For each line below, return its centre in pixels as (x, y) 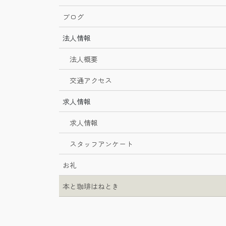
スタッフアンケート (101, 144)
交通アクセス (91, 80)
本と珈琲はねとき (91, 186)
